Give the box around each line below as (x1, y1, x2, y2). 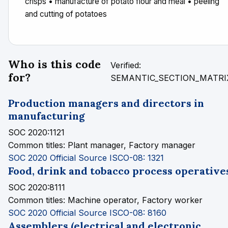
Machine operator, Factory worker (65, 195, 203, 205)
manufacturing (8, 109, 85, 122)
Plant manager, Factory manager (65, 140, 195, 150)
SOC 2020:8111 (8, 182, 65, 192)
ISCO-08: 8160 (109, 208, 166, 218)
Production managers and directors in (8, 97, 204, 109)
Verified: (110, 60, 141, 70)
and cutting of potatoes (25, 9, 107, 19)
